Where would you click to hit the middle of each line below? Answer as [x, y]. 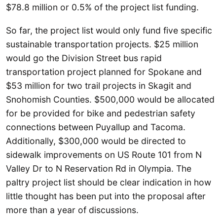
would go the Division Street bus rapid [84, 58]
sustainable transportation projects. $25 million [102, 44]
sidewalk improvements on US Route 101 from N [104, 155]
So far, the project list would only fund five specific [109, 31]
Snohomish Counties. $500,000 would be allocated [110, 100]
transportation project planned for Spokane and [104, 72]
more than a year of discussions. [72, 210]
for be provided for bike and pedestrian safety [101, 113]
